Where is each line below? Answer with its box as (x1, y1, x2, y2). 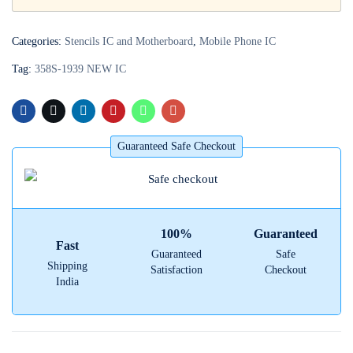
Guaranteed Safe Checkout (117, 140, 236, 152)
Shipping (46, 260, 87, 273)
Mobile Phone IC (199, 35, 276, 47)
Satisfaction (150, 264, 203, 277)
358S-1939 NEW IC (35, 63, 126, 75)
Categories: (12, 35, 65, 47)
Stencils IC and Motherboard (65, 35, 193, 47)
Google (139, 24, 183, 39)
